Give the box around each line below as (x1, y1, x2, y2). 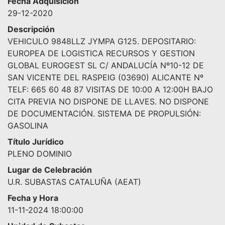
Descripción (8, 24, 55, 34)
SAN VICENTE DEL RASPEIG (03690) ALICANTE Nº (8, 72, 203, 82)
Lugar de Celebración (8, 165, 92, 175)
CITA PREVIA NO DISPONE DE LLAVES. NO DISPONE (8, 96, 209, 106)
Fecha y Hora (8, 193, 58, 203)
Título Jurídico (8, 137, 64, 147)
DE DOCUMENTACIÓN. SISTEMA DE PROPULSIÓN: (8, 108, 201, 119)
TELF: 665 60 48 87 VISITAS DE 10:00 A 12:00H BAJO (8, 84, 213, 94)
